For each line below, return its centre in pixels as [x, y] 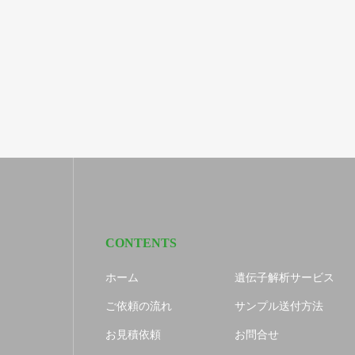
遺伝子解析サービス [284, 277]
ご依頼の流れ [139, 305]
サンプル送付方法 [279, 305]
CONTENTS [141, 242]
